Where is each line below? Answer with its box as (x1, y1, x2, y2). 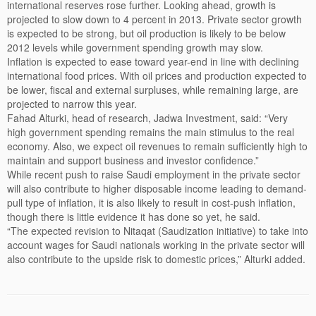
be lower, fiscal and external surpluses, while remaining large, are (7, 83, 298, 97)
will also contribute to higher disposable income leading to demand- (7, 181, 307, 195)
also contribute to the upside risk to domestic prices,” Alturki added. (7, 252, 305, 266)
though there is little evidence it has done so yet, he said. (7, 209, 260, 224)
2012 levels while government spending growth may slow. (7, 40, 263, 54)
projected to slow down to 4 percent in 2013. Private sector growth (7, 12, 302, 26)
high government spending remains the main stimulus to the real (7, 125, 294, 139)
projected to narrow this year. (7, 97, 137, 111)
